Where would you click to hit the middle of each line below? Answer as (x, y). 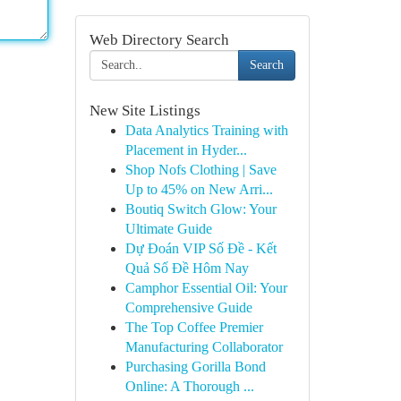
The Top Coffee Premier (194, 327)
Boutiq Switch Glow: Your (200, 209)
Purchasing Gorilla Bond (195, 367)
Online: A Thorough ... (189, 386)
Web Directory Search (159, 40)
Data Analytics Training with (206, 130)
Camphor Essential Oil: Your (206, 288)
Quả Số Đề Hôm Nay (187, 268)
